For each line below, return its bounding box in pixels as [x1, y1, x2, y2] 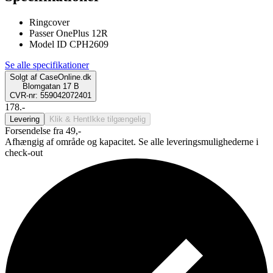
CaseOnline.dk [40, 72, 91, 82]
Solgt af [10, 72, 37, 82]
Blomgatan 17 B [22, 81, 79, 91]
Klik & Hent [49, 114, 90, 124]
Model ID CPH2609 [29, 38, 108, 49]
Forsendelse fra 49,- [5, 125, 81, 136]
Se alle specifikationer [5, 59, 89, 70]
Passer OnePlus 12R [29, 27, 108, 38]
